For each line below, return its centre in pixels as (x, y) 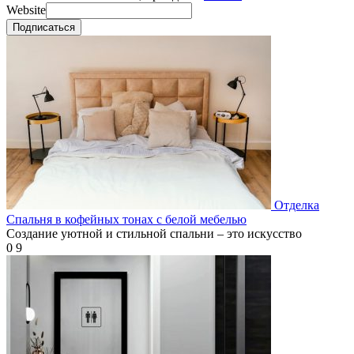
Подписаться (44, 27)
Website (26, 9)
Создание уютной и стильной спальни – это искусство (154, 233)
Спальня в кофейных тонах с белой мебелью (126, 219)
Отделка (297, 205)
